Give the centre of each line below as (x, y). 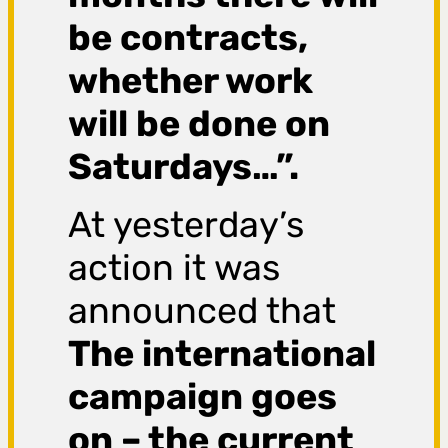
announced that (202, 311)
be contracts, (188, 38)
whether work (191, 81)
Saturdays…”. (184, 167)
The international (222, 354)
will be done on (199, 124)
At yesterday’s (186, 225)
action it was (174, 268)
